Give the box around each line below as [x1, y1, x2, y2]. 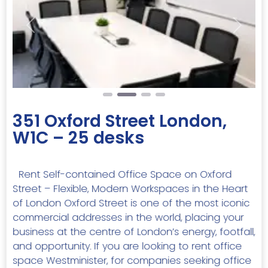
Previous [29, 24, 69, 38]
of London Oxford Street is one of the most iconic [13, 196, 249, 211]
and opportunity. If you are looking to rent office [13, 239, 242, 254]
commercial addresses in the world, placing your [13, 211, 243, 225]
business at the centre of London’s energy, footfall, [13, 225, 255, 239]
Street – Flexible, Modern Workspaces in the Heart [13, 182, 248, 196]
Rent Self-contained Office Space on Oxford [13, 167, 232, 182]
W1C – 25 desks [13, 126, 144, 150]
